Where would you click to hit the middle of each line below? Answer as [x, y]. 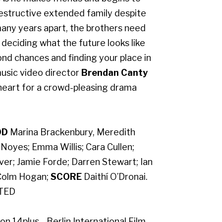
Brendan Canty [114, 73]
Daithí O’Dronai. [114, 177]
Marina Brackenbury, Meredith [71, 132]
